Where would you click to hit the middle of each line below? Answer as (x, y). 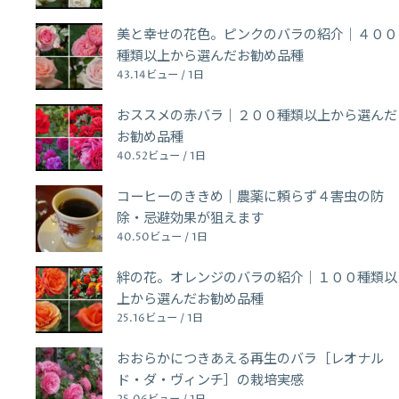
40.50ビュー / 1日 (162, 237)
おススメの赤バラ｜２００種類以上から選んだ (257, 116)
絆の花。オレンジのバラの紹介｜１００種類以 (257, 278)
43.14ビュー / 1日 (160, 75)
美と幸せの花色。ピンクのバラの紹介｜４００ (257, 35)
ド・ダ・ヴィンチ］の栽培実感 (210, 380)
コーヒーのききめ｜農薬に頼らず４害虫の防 (250, 197)
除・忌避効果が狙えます (190, 218)
